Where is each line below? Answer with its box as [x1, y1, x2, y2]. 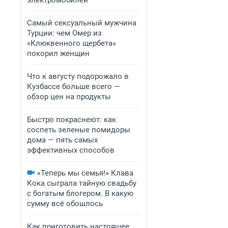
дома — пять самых [27, 135, 98, 145]
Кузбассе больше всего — [27, 82, 120, 91]
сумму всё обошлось [27, 199, 103, 208]
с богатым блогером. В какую [27, 189, 133, 198]
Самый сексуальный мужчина [27, 18, 136, 27]
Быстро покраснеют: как [27, 115, 116, 124]
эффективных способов [27, 146, 115, 155]
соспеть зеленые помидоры [27, 125, 130, 134]
